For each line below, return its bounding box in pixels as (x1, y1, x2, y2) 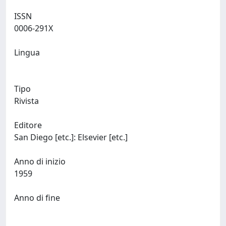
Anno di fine (14, 192, 60, 203)
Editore (14, 120, 42, 131)
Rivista (14, 95, 39, 106)
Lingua (14, 47, 40, 58)
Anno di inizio (14, 156, 66, 167)
